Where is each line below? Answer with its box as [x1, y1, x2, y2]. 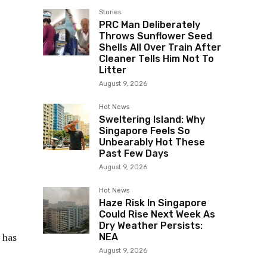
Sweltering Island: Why [99, 114, 205, 126]
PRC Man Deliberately [99, 19, 200, 31]
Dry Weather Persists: [99, 220, 203, 232]
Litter [99, 64, 126, 76]
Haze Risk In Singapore [99, 197, 207, 209]
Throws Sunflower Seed [99, 30, 212, 42]
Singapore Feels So [99, 125, 190, 137]
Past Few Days [99, 148, 169, 160]
